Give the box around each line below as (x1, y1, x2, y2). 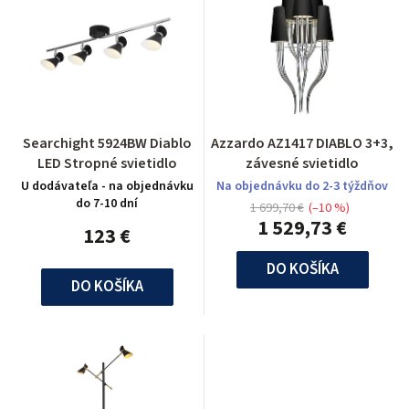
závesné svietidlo (246, 152, 359, 173)
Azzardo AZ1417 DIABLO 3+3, (211, 132, 393, 153)
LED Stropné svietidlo (37, 152, 177, 173)
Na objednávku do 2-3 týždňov (216, 176, 388, 195)
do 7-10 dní (76, 194, 138, 213)
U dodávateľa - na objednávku (20, 176, 194, 195)
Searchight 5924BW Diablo (22, 132, 192, 153)
